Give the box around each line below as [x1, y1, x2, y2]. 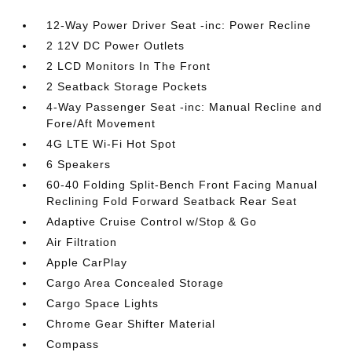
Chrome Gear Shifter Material [46, 317, 216, 330]
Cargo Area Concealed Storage [46, 277, 225, 289]
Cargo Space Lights [46, 297, 159, 310]
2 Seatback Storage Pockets [46, 80, 208, 93]
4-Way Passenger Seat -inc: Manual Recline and [46, 101, 323, 113]
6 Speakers [46, 158, 112, 170]
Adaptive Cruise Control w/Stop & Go [46, 215, 258, 228]
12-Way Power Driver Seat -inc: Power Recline [46, 19, 312, 31]
